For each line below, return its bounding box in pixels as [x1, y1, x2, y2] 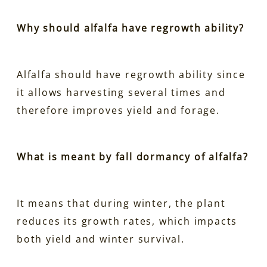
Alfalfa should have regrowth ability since [17, 67, 246, 81]
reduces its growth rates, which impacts [17, 214, 238, 228]
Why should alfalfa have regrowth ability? [17, 21, 244, 35]
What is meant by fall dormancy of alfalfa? [17, 150, 249, 163]
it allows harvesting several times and [17, 85, 226, 99]
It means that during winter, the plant [17, 196, 226, 210]
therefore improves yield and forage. [17, 103, 220, 117]
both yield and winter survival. [17, 232, 185, 246]
